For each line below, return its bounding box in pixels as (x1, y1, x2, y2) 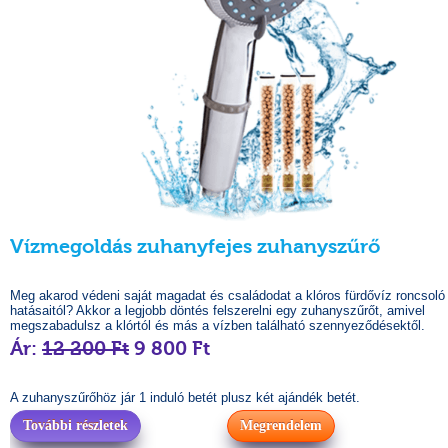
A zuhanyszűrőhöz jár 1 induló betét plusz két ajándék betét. (10, 390, 360, 405)
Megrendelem (240, 418, 322, 433)
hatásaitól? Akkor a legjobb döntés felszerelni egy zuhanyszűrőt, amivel (10, 303, 425, 318)
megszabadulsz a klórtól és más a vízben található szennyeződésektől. (10, 318, 425, 333)
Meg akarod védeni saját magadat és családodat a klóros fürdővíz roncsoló (10, 288, 445, 303)
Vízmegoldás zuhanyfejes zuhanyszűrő (10, 235, 380, 258)
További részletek (23, 418, 128, 433)
